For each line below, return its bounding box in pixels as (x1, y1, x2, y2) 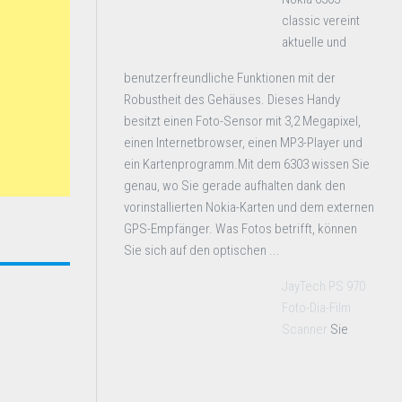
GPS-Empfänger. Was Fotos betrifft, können (124, 221, 357, 237)
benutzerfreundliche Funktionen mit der (124, 70, 336, 86)
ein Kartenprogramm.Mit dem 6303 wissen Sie (124, 156, 370, 172)
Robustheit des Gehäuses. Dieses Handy (124, 92, 340, 108)
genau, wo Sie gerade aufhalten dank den (124, 178, 345, 194)
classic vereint (282, 13, 360, 29)
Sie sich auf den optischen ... (124, 242, 280, 258)
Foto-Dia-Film (282, 300, 351, 316)
